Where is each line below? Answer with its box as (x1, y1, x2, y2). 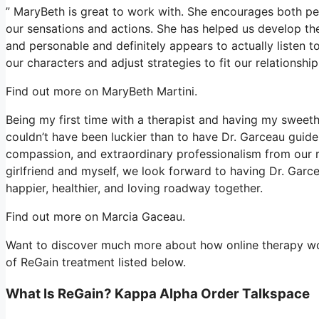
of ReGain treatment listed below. (6, 254, 186, 269)
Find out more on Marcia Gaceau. (6, 209, 185, 224)
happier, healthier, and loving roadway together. (6, 180, 263, 195)
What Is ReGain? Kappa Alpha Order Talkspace (6, 285, 310, 302)
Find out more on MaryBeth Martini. (6, 83, 197, 98)
